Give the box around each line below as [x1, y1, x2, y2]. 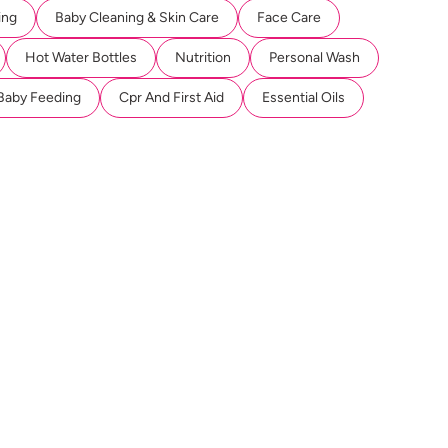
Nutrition [175, 49, 231, 66]
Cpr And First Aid [119, 89, 224, 106]
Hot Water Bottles [25, 49, 137, 66]
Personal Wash [269, 49, 360, 66]
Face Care [257, 9, 321, 26]
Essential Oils [262, 89, 345, 106]
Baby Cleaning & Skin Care [55, 9, 219, 26]
